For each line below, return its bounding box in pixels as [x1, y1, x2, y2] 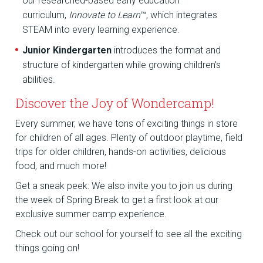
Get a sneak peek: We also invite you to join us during [15, 180, 233, 192]
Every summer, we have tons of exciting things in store [15, 118, 238, 130]
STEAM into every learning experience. [22, 24, 180, 36]
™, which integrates [140, 9, 218, 21]
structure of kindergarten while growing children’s [22, 59, 221, 71]
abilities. [22, 74, 56, 86]
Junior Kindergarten [22, 45, 112, 56]
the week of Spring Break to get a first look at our [15, 194, 219, 206]
